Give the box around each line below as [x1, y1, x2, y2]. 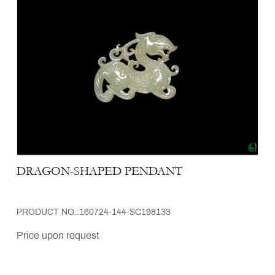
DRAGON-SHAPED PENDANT [17, 164, 182, 178]
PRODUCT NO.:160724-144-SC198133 [17, 208, 171, 217]
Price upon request [17, 231, 99, 241]
